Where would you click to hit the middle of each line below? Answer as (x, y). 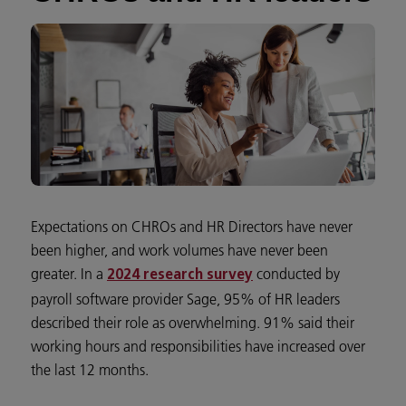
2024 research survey (180, 276)
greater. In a (69, 274)
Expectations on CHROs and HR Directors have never (192, 227)
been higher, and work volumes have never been (179, 251)
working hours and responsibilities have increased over (198, 347)
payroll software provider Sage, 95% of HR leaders (185, 300)
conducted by (296, 274)
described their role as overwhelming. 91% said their (193, 323)
